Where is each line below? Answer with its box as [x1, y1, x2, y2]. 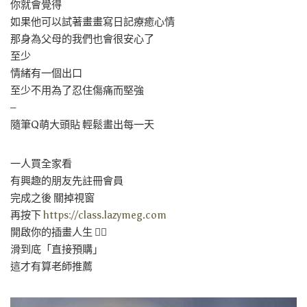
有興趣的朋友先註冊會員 [10, 174, 123, 187]
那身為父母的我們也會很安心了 [10, 32, 154, 45]
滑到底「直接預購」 [10, 243, 103, 256]
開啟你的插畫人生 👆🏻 [10, 225, 107, 238]
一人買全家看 [10, 157, 72, 170]
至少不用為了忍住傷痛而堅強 [10, 84, 144, 97]
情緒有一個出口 [10, 66, 82, 79]
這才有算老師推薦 [10, 260, 93, 273]
